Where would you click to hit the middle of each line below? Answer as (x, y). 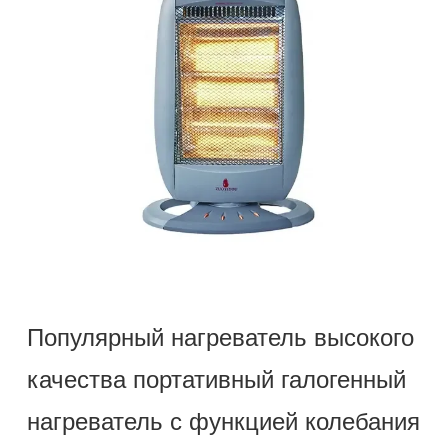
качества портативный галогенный (216, 380)
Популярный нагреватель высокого (220, 338)
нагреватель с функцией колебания (223, 422)
